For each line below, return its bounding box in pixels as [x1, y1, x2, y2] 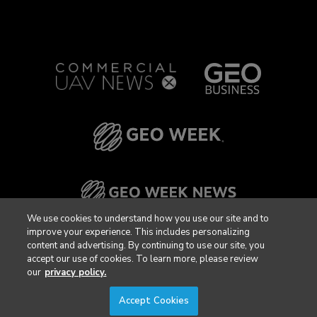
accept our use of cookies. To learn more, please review [27, 253, 259, 265]
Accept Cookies [118, 294, 190, 307]
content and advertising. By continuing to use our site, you [27, 239, 265, 252]
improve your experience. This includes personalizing [27, 226, 250, 238]
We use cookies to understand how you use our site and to [27, 212, 270, 225]
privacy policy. [45, 266, 107, 279]
